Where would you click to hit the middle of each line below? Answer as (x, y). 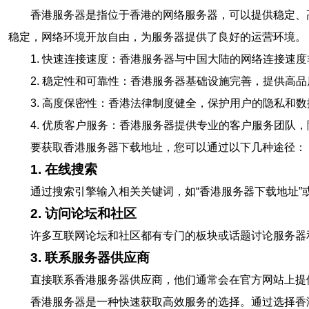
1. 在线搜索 (64, 169)
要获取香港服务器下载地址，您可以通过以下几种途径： (168, 147)
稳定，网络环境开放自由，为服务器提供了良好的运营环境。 (157, 37)
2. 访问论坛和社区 (83, 213)
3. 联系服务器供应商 (90, 258)
